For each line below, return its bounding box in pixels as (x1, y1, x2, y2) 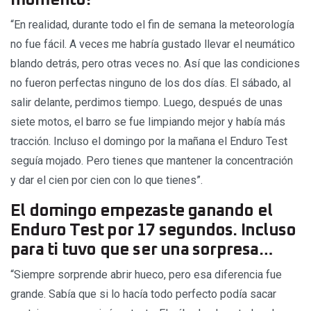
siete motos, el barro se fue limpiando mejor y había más (10, 115, 285, 128)
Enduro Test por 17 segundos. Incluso (10, 221, 296, 239)
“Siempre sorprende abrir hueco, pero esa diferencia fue (10, 267, 282, 281)
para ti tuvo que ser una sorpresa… (10, 241, 272, 258)
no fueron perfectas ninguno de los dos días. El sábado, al (10, 76, 291, 90)
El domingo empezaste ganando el (10, 202, 273, 219)
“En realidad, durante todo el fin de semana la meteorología (10, 17, 294, 31)
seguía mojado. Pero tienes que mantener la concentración (10, 153, 293, 167)
